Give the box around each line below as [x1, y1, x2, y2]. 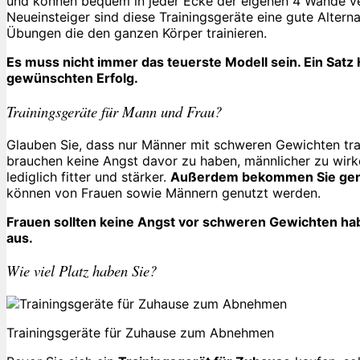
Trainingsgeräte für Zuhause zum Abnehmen [6, 325, 274, 342]
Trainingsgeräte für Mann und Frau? [6, 101, 222, 122]
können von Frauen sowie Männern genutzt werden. [6, 184, 321, 201]
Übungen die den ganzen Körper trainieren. [6, 25, 267, 42]
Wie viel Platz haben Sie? [6, 260, 157, 281]
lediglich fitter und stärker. [6, 168, 170, 185]
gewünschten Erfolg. [6, 70, 138, 87]
